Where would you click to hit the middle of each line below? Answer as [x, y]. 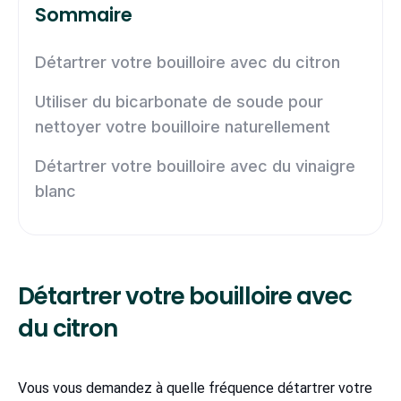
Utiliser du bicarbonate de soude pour [179, 102]
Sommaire [84, 15]
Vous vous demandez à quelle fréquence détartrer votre [195, 388]
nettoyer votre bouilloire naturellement [183, 127]
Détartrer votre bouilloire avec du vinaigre [195, 166]
